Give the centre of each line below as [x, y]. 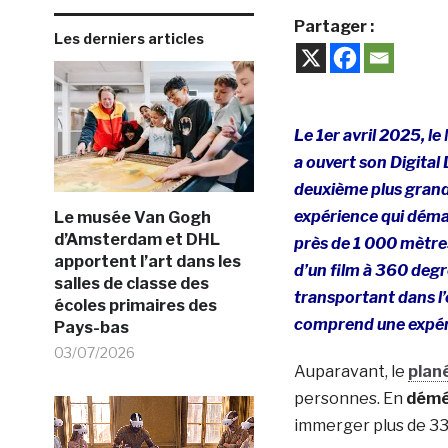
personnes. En [349, 398]
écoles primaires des [135, 305]
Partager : [333, 26]
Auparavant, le [350, 371]
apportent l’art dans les [147, 261]
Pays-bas [91, 327]
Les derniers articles [128, 38]
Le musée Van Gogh [132, 217]
